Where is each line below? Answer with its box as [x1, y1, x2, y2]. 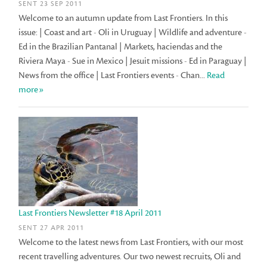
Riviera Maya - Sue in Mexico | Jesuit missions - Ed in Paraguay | [18, 55, 247, 67]
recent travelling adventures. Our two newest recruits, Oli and [18, 251, 241, 263]
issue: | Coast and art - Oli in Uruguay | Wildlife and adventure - [18, 26, 247, 38]
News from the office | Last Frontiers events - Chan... [18, 69, 207, 81]
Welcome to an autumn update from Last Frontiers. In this [18, 12, 228, 24]
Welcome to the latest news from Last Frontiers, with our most [18, 237, 244, 249]
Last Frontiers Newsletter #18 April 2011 [18, 207, 162, 219]
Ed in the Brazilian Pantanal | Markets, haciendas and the [18, 41, 223, 52]
